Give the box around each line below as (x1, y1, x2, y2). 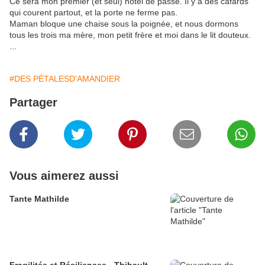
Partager (9, 96, 57, 109)
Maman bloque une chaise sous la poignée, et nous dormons (9, 19, 238, 29)
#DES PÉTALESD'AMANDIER (9, 74, 120, 84)
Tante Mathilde (9, 194, 69, 204)
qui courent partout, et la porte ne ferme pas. (9, 8, 177, 18)
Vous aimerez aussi (9, 169, 119, 183)
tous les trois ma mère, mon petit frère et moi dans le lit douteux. (9, 30, 251, 40)
